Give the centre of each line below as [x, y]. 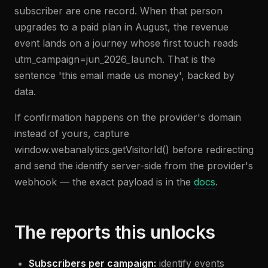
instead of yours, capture [72, 133]
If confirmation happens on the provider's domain [128, 117]
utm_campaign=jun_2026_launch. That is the [115, 59]
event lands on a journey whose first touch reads [126, 43]
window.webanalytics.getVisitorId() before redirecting [134, 150]
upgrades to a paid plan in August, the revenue [121, 27]
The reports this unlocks [115, 232]
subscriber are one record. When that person [118, 11]
